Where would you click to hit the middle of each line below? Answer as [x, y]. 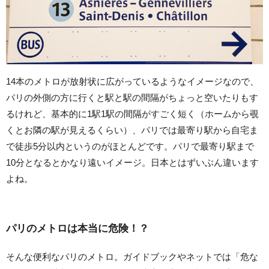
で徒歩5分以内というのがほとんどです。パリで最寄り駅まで [130, 147]
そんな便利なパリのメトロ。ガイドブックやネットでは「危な [132, 257]
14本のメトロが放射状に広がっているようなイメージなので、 [132, 82]
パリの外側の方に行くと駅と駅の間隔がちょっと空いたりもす [132, 98]
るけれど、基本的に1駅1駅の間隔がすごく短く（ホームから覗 [132, 114]
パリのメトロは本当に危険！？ [77, 229]
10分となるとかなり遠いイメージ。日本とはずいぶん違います [132, 163]
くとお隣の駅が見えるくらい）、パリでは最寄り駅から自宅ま [132, 130]
